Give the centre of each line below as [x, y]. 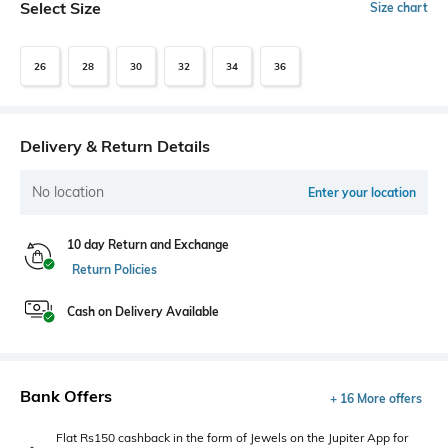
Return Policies [114, 270]
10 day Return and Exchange [148, 245]
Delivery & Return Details [115, 146]
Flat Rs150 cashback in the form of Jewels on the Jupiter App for [232, 438]
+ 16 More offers [376, 399]
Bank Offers [66, 396]
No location [68, 192]
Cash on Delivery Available [143, 312]
